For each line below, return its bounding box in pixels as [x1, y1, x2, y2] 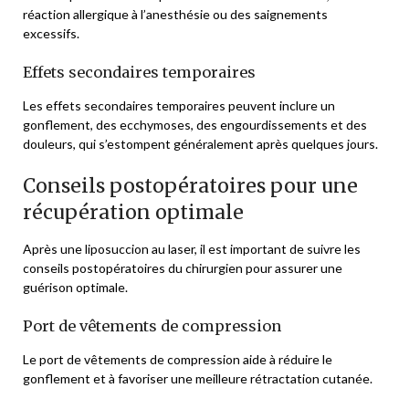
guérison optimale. [23, 279, 128, 296]
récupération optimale [23, 200, 244, 225]
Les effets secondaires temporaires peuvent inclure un [23, 98, 335, 114]
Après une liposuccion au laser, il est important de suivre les [23, 241, 361, 257]
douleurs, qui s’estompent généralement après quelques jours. [23, 136, 378, 152]
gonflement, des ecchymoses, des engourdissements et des [23, 117, 367, 133]
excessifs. [23, 26, 79, 42]
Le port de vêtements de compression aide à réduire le [23, 351, 332, 368]
